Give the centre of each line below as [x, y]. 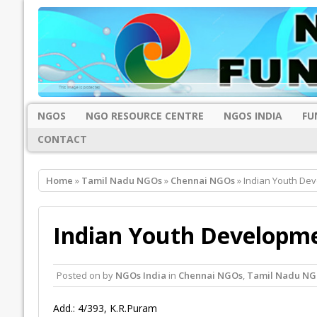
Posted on [79, 276]
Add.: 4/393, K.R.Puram [105, 309]
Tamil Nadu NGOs [121, 181]
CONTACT [62, 139]
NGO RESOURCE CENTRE [144, 115]
